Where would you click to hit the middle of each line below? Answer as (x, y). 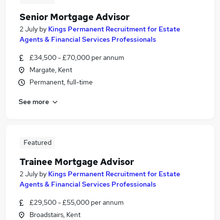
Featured (37, 142)
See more (34, 101)
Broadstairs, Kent (55, 215)
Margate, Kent (51, 70)
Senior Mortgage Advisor (75, 17)
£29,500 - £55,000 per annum (77, 202)
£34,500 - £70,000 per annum (77, 57)
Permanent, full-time (61, 82)
